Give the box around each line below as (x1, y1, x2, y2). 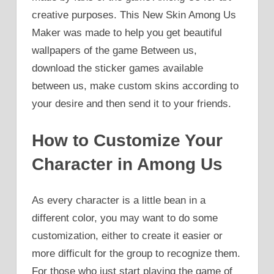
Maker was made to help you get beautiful (32, 27, 222, 39)
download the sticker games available (32, 62, 203, 75)
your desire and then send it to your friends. (32, 98, 231, 110)
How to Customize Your (32, 130, 223, 150)
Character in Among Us (32, 154, 223, 174)
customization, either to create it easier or (32, 230, 223, 242)
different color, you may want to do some (32, 212, 218, 224)
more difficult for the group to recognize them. (32, 248, 240, 260)
